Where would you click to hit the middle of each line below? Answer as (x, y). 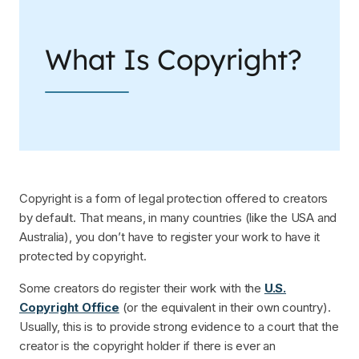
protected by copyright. (83, 256)
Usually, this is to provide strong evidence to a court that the (179, 326)
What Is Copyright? (173, 60)
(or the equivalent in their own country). (225, 307)
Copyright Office (69, 307)
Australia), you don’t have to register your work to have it (170, 236)
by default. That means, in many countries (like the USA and (178, 217)
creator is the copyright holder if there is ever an (147, 345)
